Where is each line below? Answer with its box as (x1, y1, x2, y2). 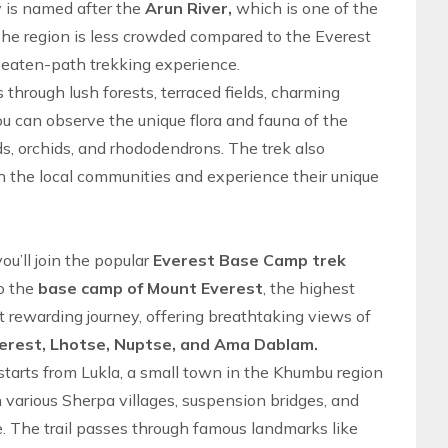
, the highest (263, 278, 355, 298)
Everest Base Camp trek (153, 250, 346, 270)
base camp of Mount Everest (38, 278, 263, 298)
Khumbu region (273, 362, 383, 382)
